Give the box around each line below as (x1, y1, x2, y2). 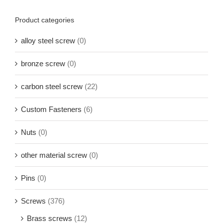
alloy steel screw (21, 36, 75, 45)
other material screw (21, 150, 87, 159)
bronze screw (21, 59, 65, 68)
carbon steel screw (21, 82, 83, 91)
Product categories (15, 16, 74, 24)
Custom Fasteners (21, 105, 82, 113)
